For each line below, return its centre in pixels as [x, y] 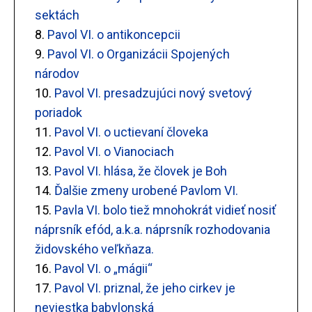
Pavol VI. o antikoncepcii [114, 35]
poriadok [59, 113]
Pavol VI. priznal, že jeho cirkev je [145, 288]
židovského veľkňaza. [95, 249]
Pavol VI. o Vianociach [115, 152]
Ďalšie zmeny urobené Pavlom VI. [147, 191]
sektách [57, 15]
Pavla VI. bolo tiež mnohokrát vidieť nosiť [165, 210]
